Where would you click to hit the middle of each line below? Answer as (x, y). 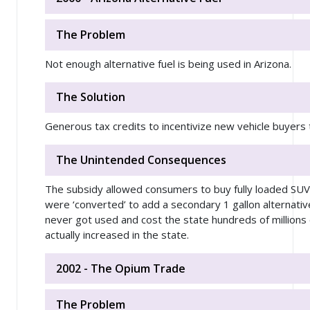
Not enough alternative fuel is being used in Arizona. (168, 63)
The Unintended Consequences (141, 160)
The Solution (91, 97)
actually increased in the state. (117, 234)
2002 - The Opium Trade (121, 268)
